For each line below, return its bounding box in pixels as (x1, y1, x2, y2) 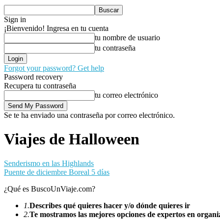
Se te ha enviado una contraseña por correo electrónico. (4, 111, 175, 119)
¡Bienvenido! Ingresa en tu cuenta (4, 24, 109, 32)
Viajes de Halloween (4, 130, 139, 148)
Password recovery (4, 73, 63, 81)
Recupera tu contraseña (4, 82, 76, 90)
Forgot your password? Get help (4, 64, 104, 72)
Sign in (4, 15, 26, 24)
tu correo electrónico (95, 91, 158, 99)
